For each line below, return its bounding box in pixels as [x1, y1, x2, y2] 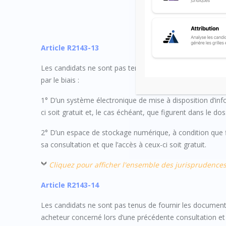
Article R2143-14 [41, 180, 99, 190]
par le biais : [41, 75, 80, 85]
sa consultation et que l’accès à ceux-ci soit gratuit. [41, 139, 207, 149]
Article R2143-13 [41, 42, 99, 52]
